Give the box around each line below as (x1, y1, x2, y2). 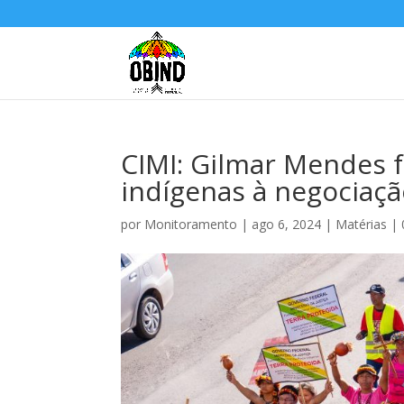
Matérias (335, 216, 388, 233)
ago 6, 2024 (252, 216, 322, 233)
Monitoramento (144, 216, 238, 233)
